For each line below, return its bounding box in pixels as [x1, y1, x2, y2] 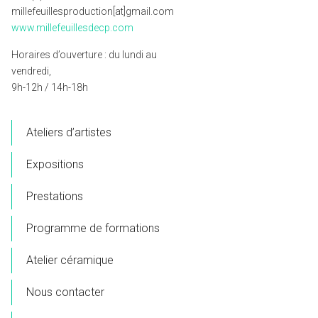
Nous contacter [26, 285, 104, 299]
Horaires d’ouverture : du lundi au [11, 49, 157, 60]
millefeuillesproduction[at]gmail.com [11, 6, 174, 17]
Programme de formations [26, 221, 160, 235]
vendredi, [11, 65, 51, 77]
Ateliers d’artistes [26, 125, 111, 139]
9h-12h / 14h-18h [11, 82, 88, 93]
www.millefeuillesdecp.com [11, 22, 133, 33]
